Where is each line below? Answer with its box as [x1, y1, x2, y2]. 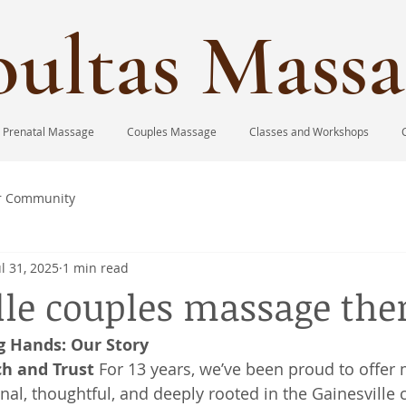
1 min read [63, 258, 129, 276]
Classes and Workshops [249, 124, 369, 139]
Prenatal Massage [3, 124, 94, 139]
